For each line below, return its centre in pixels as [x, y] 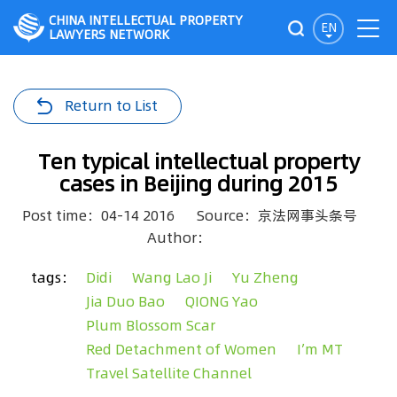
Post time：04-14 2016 [98, 215]
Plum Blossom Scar [151, 325]
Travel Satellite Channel [169, 373]
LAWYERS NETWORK [109, 35]
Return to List [111, 105]
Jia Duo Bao [125, 301]
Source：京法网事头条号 [277, 215]
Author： [179, 237]
